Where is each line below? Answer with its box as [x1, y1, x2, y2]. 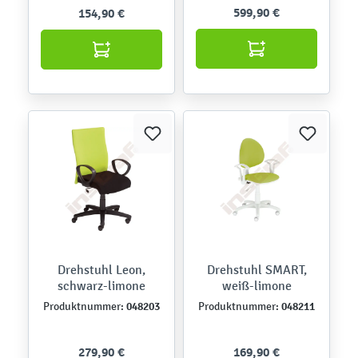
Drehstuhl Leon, [58, 261, 145, 277]
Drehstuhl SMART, [206, 261, 307, 277]
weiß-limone [221, 277, 292, 293]
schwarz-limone [58, 277, 145, 293]
